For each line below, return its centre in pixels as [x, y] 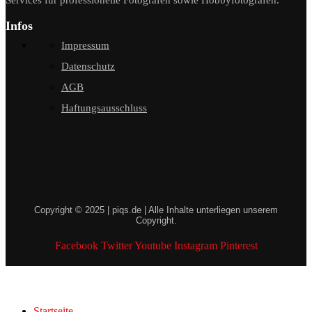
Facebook [76, 245]
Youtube [153, 245]
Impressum [85, 45]
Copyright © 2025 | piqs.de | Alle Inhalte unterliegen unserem [156, 210]
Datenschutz [88, 66]
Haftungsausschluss [104, 108]
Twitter [116, 245]
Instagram [195, 245]
